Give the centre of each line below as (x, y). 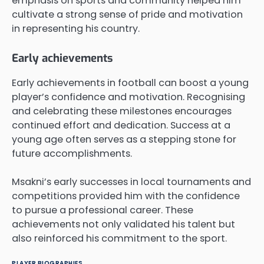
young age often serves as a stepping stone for (124, 140)
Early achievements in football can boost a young (130, 83)
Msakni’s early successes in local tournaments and (131, 182)
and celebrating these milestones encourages (122, 111)
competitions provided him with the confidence (126, 196)
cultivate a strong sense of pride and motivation (127, 14)
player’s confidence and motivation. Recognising (128, 97)
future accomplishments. (72, 154)
